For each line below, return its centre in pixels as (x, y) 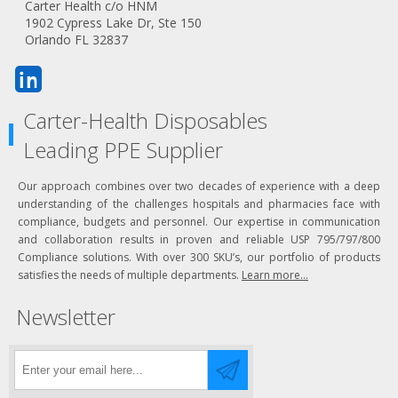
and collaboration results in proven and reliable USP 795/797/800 (199, 240)
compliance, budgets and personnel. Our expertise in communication (199, 222)
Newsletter (66, 317)
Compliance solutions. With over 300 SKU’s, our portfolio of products (199, 258)
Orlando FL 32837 (76, 40)
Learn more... (275, 275)
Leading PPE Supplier (123, 150)
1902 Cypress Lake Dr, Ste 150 (113, 23)
